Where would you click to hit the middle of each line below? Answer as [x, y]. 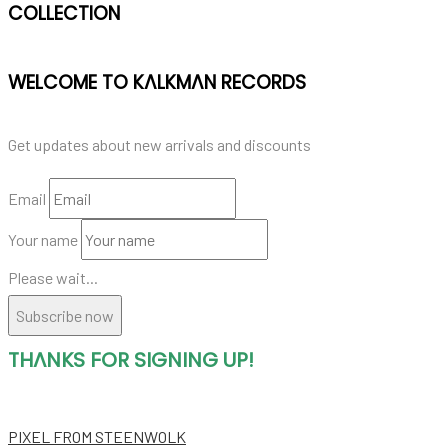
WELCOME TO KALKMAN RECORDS [157, 82]
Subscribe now [65, 315]
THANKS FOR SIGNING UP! [131, 359]
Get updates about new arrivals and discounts [159, 144]
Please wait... [53, 277]
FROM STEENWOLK [119, 436]
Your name [43, 239]
